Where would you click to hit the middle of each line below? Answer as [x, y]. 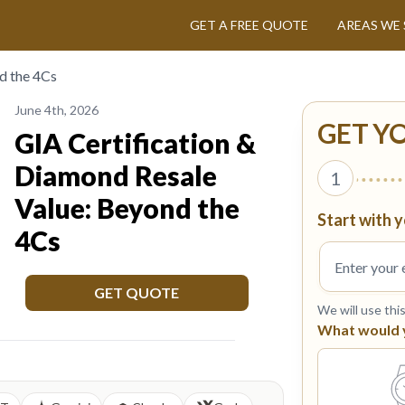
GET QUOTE [137, 292]
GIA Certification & [136, 142]
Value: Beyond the [127, 207]
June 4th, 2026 [57, 110]
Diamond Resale [116, 175]
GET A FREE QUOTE [249, 25]
